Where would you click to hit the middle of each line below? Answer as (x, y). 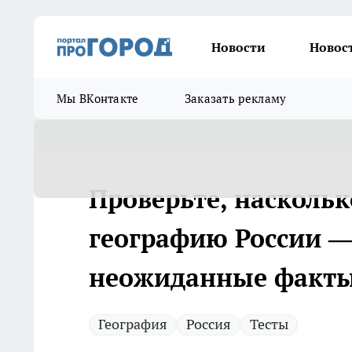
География (133, 324)
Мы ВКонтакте (98, 99)
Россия (209, 324)
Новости (238, 47)
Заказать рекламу (235, 99)
